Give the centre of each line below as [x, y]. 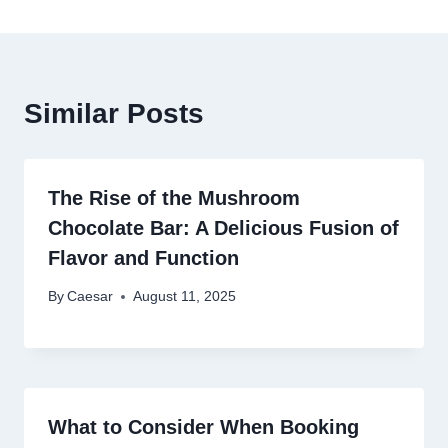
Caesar [90, 297]
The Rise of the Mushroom [174, 197]
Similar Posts [114, 113]
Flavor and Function [143, 257]
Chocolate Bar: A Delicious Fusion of [223, 227]
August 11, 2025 [185, 297]
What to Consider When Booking [203, 427]
